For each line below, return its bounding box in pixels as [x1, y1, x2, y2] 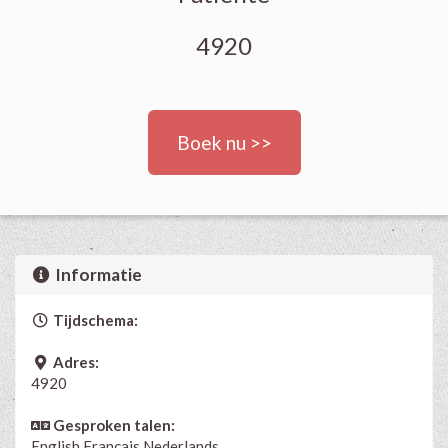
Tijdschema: [49, 310, 138, 329]
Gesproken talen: [49, 415, 175, 434]
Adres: [49, 352, 99, 371]
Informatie [52, 263, 143, 285]
